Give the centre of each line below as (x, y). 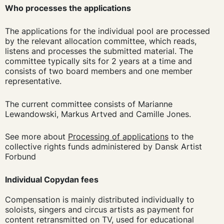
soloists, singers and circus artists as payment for (99, 209)
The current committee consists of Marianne (88, 104)
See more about (36, 137)
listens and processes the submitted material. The (99, 51)
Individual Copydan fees (51, 179)
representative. (33, 81)
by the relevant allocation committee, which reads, (100, 41)
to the (181, 137)
